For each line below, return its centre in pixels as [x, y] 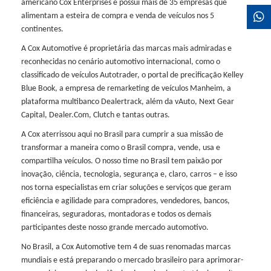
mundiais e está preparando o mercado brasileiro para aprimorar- [132, 261]
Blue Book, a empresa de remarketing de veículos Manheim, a [126, 89]
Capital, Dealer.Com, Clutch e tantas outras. [95, 116]
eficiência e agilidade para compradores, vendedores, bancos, [125, 201]
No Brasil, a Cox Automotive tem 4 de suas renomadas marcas [126, 247]
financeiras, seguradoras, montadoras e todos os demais [116, 215]
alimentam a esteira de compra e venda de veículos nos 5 [117, 16]
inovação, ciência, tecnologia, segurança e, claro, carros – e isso [129, 175]
